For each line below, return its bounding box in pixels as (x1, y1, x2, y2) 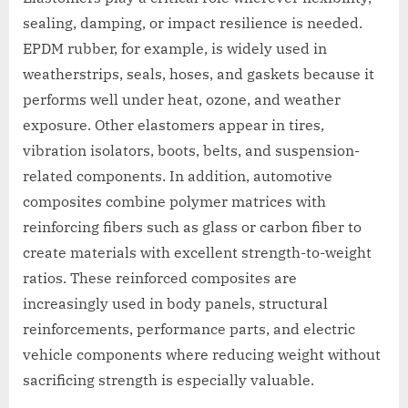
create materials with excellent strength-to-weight (23, 243, 372, 262)
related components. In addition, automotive (23, 167, 332, 186)
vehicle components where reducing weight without (23, 345, 381, 364)
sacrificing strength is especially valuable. (23, 371, 314, 390)
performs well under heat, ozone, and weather (23, 90, 341, 109)
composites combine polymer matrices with (23, 192, 326, 211)
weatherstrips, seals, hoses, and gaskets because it (23, 65, 374, 84)
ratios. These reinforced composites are (23, 269, 297, 288)
